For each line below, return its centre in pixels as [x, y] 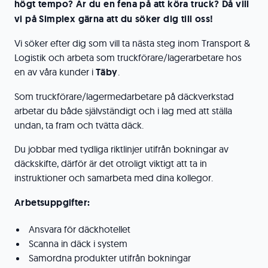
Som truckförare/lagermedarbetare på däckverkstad [124, 96]
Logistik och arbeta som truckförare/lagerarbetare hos [128, 57]
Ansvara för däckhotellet [80, 229]
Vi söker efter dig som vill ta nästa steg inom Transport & [132, 43]
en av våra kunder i [55, 72]
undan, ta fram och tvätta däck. [80, 125]
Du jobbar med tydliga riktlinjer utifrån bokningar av [121, 149]
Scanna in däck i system [78, 243]
